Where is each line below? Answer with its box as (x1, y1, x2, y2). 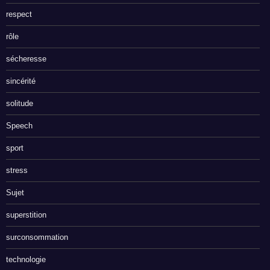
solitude (6, 99, 33, 108)
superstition (6, 210, 46, 220)
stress (6, 166, 28, 175)
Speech (6, 121, 33, 131)
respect (6, 10, 32, 19)
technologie (6, 255, 46, 265)
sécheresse (6, 54, 46, 64)
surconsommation (6, 233, 68, 242)
